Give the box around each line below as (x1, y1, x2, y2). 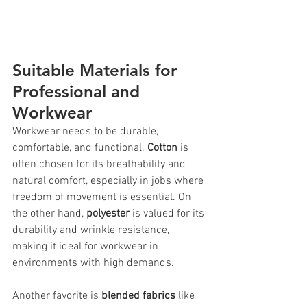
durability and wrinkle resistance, (12, 223, 172, 237)
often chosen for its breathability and (12, 157, 188, 171)
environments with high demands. (12, 256, 174, 270)
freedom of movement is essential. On (12, 190, 194, 204)
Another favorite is (12, 288, 101, 303)
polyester (86, 206, 130, 221)
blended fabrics (101, 288, 175, 303)
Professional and (12, 81, 145, 101)
